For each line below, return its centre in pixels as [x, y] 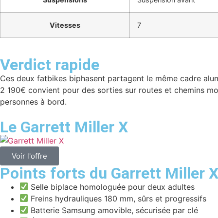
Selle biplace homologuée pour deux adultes [112, 187]
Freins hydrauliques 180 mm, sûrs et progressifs [118, 198]
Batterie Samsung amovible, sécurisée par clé [113, 210]
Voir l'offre [29, 156]
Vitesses [65, 25]
